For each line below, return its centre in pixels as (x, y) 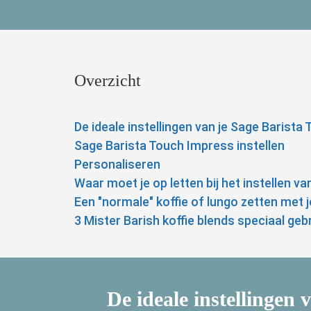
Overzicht (108, 80)
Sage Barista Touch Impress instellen (179, 145)
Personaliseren (117, 164)
